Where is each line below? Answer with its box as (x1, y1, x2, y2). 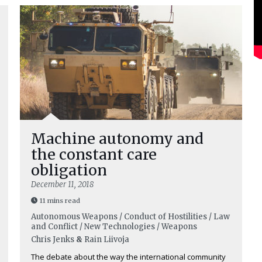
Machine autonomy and (31, 129, 204, 148)
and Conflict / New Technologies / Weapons (31, 222, 197, 232)
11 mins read (40, 196, 80, 205)
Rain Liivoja (84, 235, 129, 244)
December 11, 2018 (31, 180, 94, 189)
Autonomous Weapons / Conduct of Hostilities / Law (31, 212, 230, 222)
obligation (31, 161, 107, 180)
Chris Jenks (31, 235, 74, 244)
